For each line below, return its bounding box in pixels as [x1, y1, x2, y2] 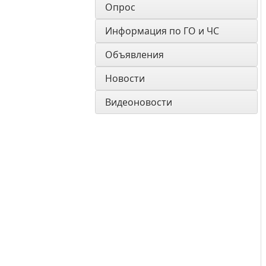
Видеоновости [105, 96, 172, 109]
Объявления [105, 48, 164, 61]
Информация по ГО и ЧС [105, 24, 219, 37]
